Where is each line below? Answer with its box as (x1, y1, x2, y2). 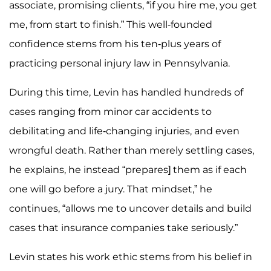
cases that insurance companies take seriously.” (9, 221, 238, 233)
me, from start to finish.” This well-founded (9, 18, 212, 30)
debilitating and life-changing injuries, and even (9, 125, 240, 137)
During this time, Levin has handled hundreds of (9, 86, 243, 98)
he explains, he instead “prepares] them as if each (9, 163, 247, 175)
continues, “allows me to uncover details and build (9, 202, 252, 214)
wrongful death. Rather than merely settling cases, (9, 144, 254, 156)
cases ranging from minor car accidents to (9, 105, 212, 117)
